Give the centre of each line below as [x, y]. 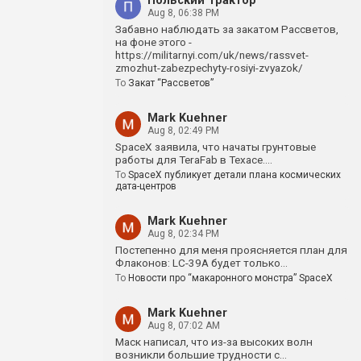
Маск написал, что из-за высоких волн [214, 342]
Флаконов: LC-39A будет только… [201, 263]
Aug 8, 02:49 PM [183, 131]
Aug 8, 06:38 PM [183, 13]
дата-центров [146, 186]
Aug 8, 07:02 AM [184, 326]
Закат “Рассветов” [171, 83]
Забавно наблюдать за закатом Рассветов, [227, 29]
